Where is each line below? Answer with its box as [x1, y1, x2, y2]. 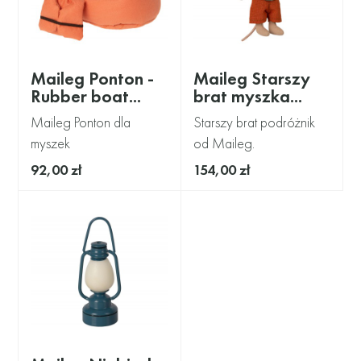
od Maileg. [193, 134, 255, 153]
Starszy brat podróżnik [193, 113, 315, 132]
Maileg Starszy [193, 67, 310, 91]
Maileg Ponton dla [31, 113, 131, 132]
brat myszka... [193, 85, 302, 109]
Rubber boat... [31, 85, 142, 109]
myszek [31, 134, 71, 153]
